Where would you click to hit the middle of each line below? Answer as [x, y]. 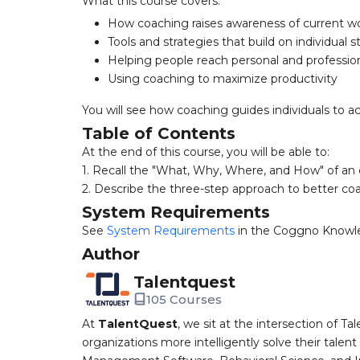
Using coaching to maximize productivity [223, 79]
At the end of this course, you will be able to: [206, 152]
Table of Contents [159, 133]
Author [111, 254]
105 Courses [184, 299]
